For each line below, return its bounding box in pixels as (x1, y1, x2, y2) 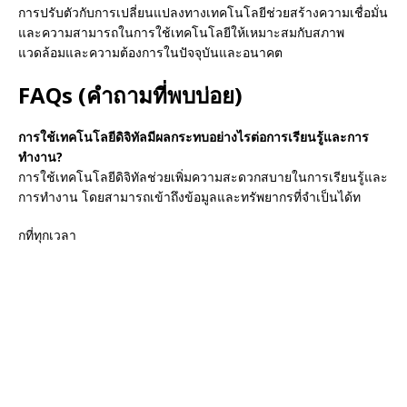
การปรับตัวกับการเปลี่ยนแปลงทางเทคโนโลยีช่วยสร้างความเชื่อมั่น (18, 4, 388, 22)
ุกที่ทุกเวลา (18, 226, 76, 244)
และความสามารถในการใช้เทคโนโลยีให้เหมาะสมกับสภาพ (18, 24, 344, 42)
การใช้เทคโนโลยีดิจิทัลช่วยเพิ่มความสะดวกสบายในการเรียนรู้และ (18, 168, 388, 186)
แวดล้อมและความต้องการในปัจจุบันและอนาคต (18, 44, 283, 62)
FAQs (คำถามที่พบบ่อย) (18, 80, 243, 111)
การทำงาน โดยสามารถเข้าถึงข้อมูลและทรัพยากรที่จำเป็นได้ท (18, 188, 361, 206)
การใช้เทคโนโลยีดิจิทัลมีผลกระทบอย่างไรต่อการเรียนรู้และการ (18, 128, 369, 146)
